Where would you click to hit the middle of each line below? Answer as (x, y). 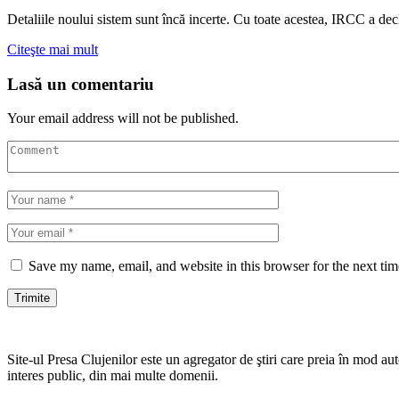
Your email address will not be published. (123, 118)
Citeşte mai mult (53, 49)
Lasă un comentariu (81, 84)
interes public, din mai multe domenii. (113, 376)
